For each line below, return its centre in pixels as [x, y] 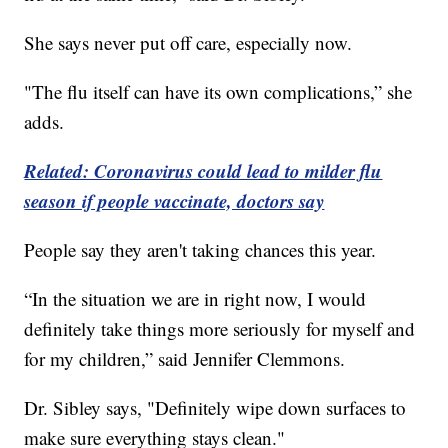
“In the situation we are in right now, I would [195, 298]
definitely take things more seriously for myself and [220, 328]
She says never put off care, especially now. [188, 42]
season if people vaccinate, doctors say [174, 200]
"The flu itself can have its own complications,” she [218, 91]
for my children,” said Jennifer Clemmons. [185, 358]
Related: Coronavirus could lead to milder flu [203, 170]
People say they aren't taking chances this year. [200, 249]
